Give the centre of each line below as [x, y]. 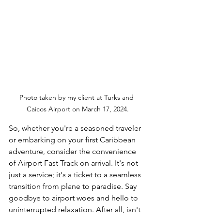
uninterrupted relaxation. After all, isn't [76, 210]
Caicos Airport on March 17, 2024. [77, 109]
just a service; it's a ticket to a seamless [76, 175]
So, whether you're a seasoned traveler [76, 128]
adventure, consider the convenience [73, 152]
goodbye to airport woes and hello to [74, 198]
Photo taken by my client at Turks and [77, 98]
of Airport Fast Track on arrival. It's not [74, 163]
